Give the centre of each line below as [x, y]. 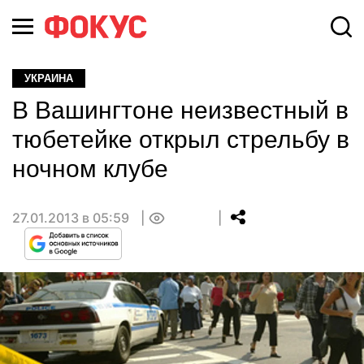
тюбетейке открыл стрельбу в [181, 139]
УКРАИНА [49, 78]
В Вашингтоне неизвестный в [180, 110]
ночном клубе [90, 169]
